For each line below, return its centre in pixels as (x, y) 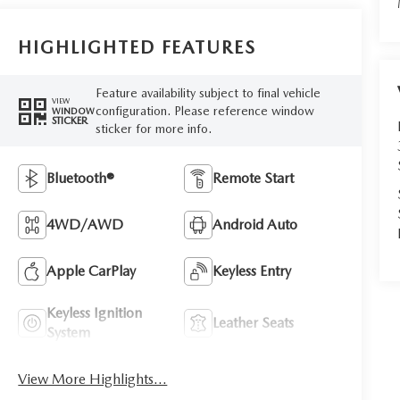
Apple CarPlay (92, 271)
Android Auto (255, 225)
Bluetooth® (81, 178)
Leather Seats (254, 323)
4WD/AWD (85, 225)
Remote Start (254, 178)
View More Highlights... (93, 379)
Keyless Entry (252, 271)
